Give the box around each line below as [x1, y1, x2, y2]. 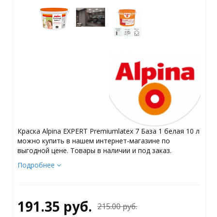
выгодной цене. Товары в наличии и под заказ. [17, 145, 171, 155]
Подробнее [17, 160, 57, 170]
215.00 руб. [97, 201, 138, 212]
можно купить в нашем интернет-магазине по [17, 136, 170, 145]
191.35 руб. [17, 197, 92, 216]
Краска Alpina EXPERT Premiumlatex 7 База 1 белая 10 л [17, 126, 200, 136]
